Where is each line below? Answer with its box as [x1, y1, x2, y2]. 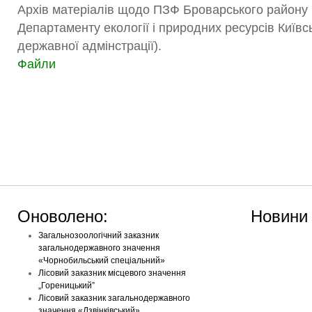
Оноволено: [17, 207, 108, 226]
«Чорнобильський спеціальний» [38, 256, 165, 265]
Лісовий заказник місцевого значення [38, 268, 186, 278]
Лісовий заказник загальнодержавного [38, 293, 190, 303]
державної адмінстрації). [17, 39, 162, 53]
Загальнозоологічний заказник [38, 231, 159, 240]
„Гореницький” [38, 281, 95, 290]
